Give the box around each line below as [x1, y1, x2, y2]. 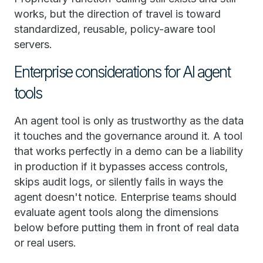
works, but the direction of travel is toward [14, 8, 221, 21]
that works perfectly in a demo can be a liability [14, 145, 243, 158]
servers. [14, 38, 52, 51]
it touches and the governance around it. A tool [14, 130, 242, 143]
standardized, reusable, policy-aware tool [14, 23, 215, 36]
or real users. [14, 237, 76, 249]
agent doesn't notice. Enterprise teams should [14, 191, 237, 204]
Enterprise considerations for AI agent [14, 63, 230, 82]
